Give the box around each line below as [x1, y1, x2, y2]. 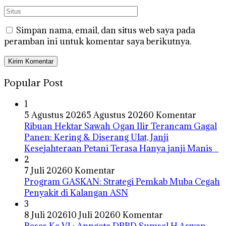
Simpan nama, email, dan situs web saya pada [16, 25, 195, 36]
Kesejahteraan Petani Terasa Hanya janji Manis [24, 142, 218, 154]
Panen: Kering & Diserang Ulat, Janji [24, 131, 168, 143]
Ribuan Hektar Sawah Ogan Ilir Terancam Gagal [24, 120, 217, 132]
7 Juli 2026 [24, 164, 67, 176]
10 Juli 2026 [68, 209, 115, 220]
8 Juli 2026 [24, 209, 68, 220]
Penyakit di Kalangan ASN [24, 187, 128, 198]
